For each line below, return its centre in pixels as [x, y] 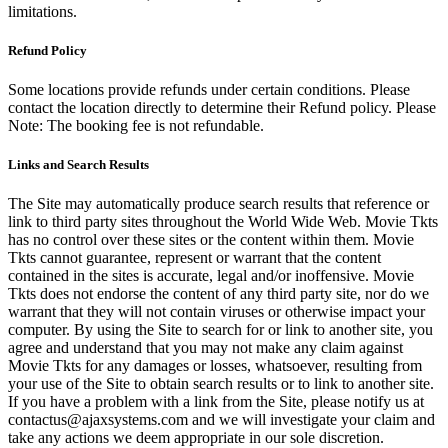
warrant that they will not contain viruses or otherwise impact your [216, 312]
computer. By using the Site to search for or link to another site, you [220, 330]
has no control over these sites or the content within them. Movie [211, 240]
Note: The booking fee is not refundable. [136, 126]
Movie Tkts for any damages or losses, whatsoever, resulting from [215, 366]
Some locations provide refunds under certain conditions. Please [209, 90]
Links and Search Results [78, 165]
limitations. [42, 11]
